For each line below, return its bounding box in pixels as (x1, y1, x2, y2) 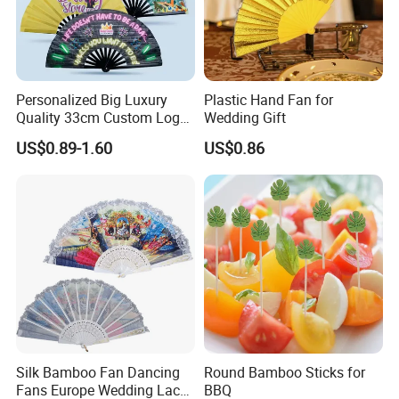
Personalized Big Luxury (16, 90, 168, 110)
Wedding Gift (203, 108, 286, 128)
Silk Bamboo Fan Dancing (16, 362, 181, 382)
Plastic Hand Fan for (203, 90, 333, 110)
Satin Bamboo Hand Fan (16, 126, 172, 146)
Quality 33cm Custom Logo (16, 108, 189, 128)
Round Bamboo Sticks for (203, 362, 365, 382)
